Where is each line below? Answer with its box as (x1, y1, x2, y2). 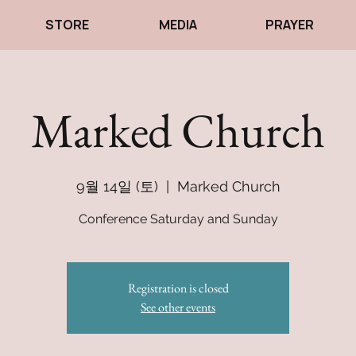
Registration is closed (127, 280, 229, 296)
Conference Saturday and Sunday (78, 211, 278, 226)
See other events (141, 299, 215, 315)
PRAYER (265, 16, 314, 33)
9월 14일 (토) (75, 178, 158, 195)
